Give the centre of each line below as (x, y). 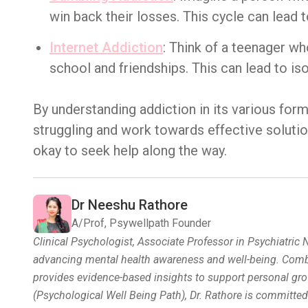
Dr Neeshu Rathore (130, 205)
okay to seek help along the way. (130, 151)
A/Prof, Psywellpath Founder (141, 223)
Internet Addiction (106, 47)
